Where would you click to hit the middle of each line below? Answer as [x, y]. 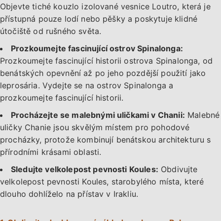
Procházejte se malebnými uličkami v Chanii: [98, 115]
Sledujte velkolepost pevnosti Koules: [85, 169]
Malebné [202, 115]
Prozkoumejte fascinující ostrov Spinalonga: [97, 49]
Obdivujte [178, 169]
